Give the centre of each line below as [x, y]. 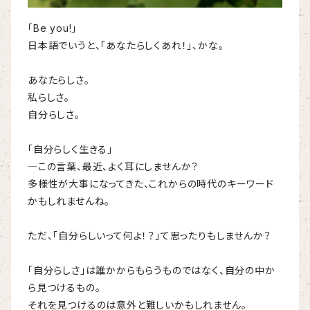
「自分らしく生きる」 [71, 149]
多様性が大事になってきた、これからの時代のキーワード [151, 184]
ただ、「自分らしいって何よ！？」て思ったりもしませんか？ [149, 236]
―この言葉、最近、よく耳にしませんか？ [113, 166]
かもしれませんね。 [69, 201]
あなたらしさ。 [59, 80]
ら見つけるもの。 [64, 288]
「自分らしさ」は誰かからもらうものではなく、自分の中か [152, 270]
